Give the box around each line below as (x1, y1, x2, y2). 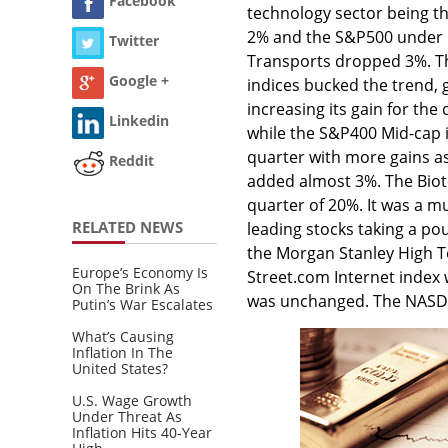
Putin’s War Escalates (72, 294, 213, 314)
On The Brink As (72, 278, 180, 298)
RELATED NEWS (72, 216, 183, 237)
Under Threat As (72, 406, 182, 426)
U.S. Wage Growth (72, 390, 192, 410)
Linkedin (109, 111, 169, 131)
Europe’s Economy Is (72, 262, 208, 282)
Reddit (109, 151, 154, 171)
